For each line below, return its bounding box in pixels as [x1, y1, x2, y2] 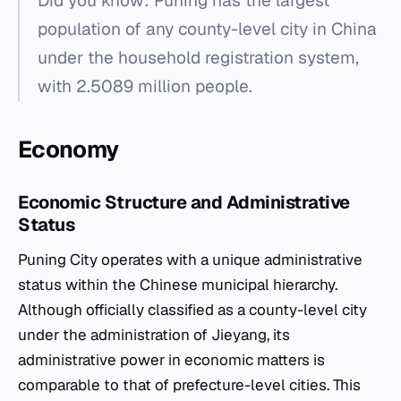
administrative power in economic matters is [18, 349, 325, 370]
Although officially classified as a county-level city [18, 299, 367, 320]
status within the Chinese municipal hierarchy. [18, 274, 337, 294]
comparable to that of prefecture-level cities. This [18, 374, 361, 395]
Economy [18, 133, 119, 165]
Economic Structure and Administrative [18, 190, 350, 214]
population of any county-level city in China [38, 17, 377, 40]
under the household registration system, [38, 46, 359, 69]
